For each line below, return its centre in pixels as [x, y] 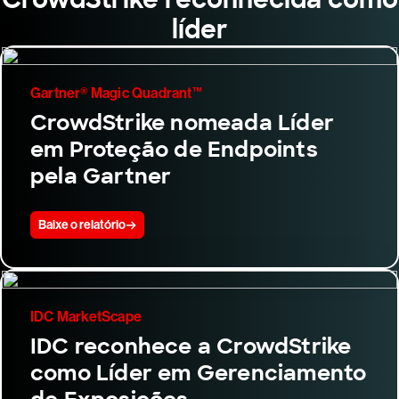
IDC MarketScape [86, 317]
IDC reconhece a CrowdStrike [191, 346]
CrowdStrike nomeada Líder [183, 123]
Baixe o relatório [82, 225]
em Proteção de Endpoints [174, 150]
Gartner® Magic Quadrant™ [116, 94]
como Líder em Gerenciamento [199, 373]
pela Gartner [101, 176]
